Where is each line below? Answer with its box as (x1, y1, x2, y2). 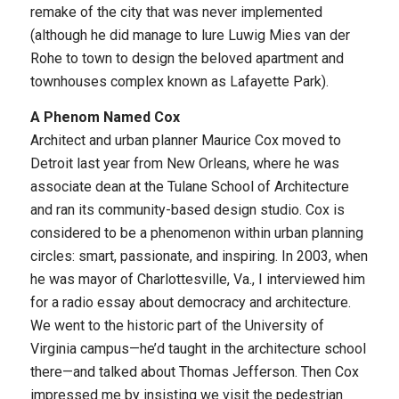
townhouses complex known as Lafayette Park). (29, 73, 329, 91)
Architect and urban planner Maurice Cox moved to (29, 131, 341, 149)
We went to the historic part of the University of (29, 316, 324, 334)
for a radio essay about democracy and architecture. (29, 293, 351, 311)
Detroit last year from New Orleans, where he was (29, 154, 339, 172)
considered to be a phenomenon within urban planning (29, 224, 363, 241)
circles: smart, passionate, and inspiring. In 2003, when (29, 247, 368, 265)
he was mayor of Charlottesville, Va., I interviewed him (29, 270, 365, 288)
